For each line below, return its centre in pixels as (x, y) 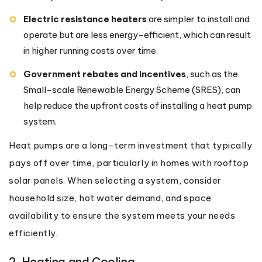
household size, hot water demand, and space (110, 198)
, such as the (212, 74)
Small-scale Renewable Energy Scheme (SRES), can (132, 89)
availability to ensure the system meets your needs (122, 215)
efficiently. (33, 233)
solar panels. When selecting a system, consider (115, 180)
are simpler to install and (198, 19)
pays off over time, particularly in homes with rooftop (129, 163)
